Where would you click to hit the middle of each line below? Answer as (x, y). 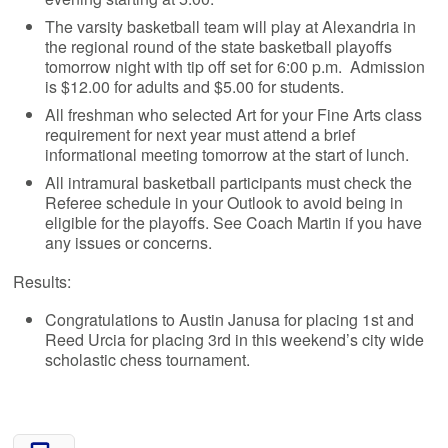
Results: (42, 281)
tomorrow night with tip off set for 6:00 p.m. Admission (235, 66)
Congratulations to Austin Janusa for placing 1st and (230, 319)
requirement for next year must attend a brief (200, 134)
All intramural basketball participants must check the (229, 182)
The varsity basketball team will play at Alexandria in (231, 26)
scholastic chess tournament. (148, 359)
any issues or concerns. (129, 242)
